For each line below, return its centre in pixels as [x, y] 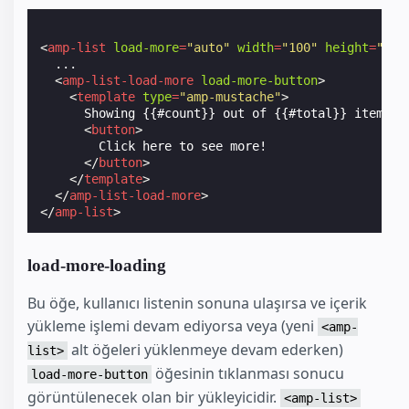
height [347, 47]
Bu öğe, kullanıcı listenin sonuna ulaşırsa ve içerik [197, 303]
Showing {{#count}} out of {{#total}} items [216, 113]
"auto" [209, 47]
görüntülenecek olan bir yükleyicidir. [154, 397]
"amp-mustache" [231, 96]
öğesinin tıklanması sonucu [248, 373]
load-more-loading [97, 265]
